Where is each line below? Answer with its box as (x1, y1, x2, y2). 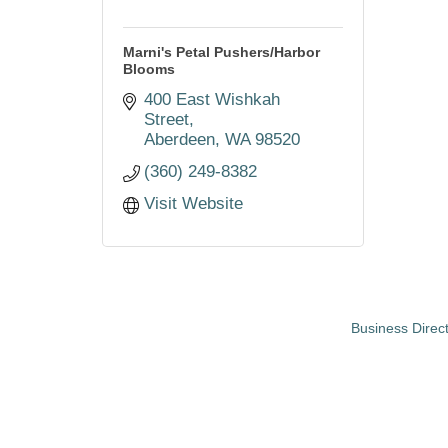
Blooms (122, 61, 175, 77)
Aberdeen (144, 130, 216, 149)
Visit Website (144, 194, 244, 213)
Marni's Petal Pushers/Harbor (122, 44, 320, 60)
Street (144, 110, 190, 129)
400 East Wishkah (144, 90, 281, 109)
